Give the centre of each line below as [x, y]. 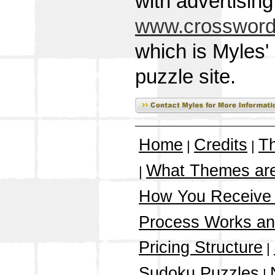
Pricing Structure [201, 248]
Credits [221, 145]
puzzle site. [185, 77]
